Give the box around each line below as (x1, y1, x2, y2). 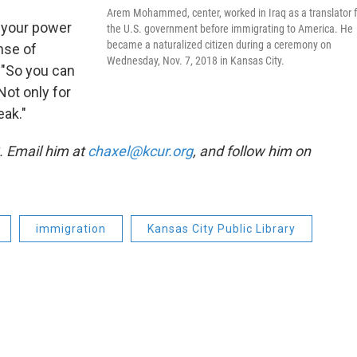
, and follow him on (193, 143, 311, 160)
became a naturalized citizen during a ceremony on (107, 38, 331, 52)
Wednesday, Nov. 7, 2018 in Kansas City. (107, 54, 284, 68)
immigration (36, 222, 106, 236)
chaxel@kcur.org (88, 143, 193, 160)
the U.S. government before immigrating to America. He (107, 22, 353, 36)
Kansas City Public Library (147, 222, 296, 236)
